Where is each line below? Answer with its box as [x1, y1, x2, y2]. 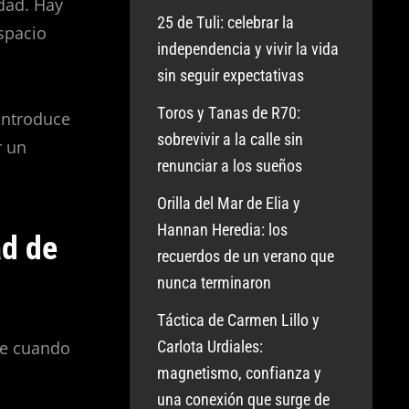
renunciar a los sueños [157, 156, 303, 175]
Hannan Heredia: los [157, 220, 288, 239]
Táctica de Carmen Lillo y [157, 310, 320, 330]
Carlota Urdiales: [157, 337, 264, 356]
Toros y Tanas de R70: [157, 103, 301, 122]
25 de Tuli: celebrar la [157, 13, 295, 32]
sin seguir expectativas [157, 66, 305, 85]
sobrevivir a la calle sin [157, 130, 304, 149]
